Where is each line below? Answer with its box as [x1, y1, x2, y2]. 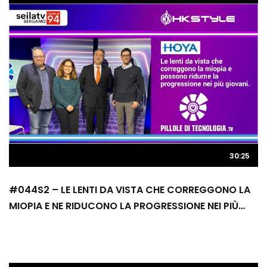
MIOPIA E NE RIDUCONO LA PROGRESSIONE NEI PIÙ [9, 199, 238, 213]
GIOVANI [9, 215, 49, 229]
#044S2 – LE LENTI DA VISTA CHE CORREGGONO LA [9, 183, 250, 197]
